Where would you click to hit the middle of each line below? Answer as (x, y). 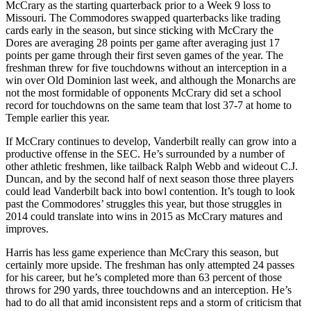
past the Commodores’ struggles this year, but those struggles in (144, 203)
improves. (27, 228)
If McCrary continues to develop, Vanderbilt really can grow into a (151, 141)
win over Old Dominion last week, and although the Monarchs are (151, 80)
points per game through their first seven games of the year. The (144, 55)
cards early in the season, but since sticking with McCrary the (140, 30)
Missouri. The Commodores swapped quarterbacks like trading (143, 17)
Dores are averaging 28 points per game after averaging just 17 (143, 42)
